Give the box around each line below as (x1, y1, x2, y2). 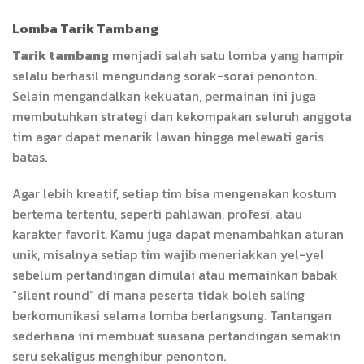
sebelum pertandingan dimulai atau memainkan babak (12, 265, 338, 285)
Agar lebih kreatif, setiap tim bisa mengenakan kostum (12, 184, 336, 204)
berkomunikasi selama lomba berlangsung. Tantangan (12, 305, 331, 326)
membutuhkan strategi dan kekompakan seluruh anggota (12, 106, 352, 126)
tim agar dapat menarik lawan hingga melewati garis (12, 126, 323, 146)
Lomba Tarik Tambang (12, 18, 158, 38)
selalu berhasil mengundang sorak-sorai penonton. (12, 65, 317, 85)
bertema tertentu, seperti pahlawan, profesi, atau (12, 204, 302, 224)
